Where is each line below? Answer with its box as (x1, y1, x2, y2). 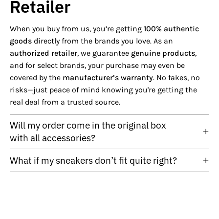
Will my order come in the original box (10, 119, 166, 131)
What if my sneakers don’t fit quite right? (10, 154, 177, 167)
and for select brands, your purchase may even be (10, 61, 185, 70)
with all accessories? (10, 131, 95, 144)
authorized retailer (10, 48, 77, 58)
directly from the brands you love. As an (32, 36, 173, 46)
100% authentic (144, 24, 199, 34)
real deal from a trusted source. (10, 97, 120, 107)
